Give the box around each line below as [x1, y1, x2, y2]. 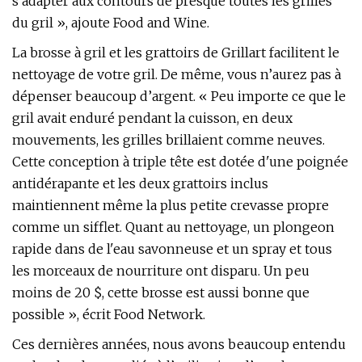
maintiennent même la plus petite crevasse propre [12, 197, 329, 213]
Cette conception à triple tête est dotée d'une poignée [12, 154, 348, 170]
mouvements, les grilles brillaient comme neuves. [12, 132, 325, 148]
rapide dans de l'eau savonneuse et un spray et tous [12, 241, 332, 257]
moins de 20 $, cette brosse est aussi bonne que [12, 284, 309, 301]
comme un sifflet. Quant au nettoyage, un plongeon [12, 219, 335, 235]
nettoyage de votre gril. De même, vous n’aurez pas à [12, 66, 341, 82]
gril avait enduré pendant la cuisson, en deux [12, 110, 293, 126]
